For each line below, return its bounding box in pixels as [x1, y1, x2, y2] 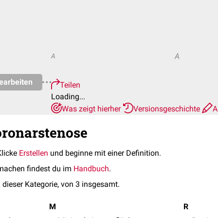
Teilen [60, 80, 80, 90]
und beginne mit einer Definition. [48, 148, 161, 158]
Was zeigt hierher [62, 104, 123, 113]
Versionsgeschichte [133, 104, 202, 113]
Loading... [51, 92, 85, 101]
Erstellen [19, 148, 48, 158]
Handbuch [73, 164, 109, 173]
